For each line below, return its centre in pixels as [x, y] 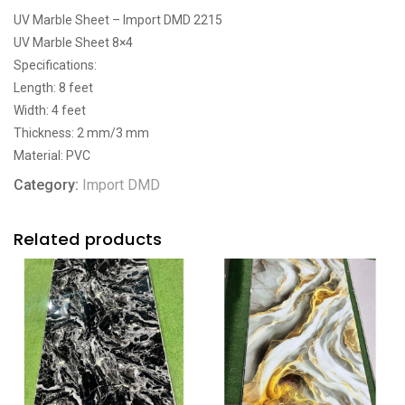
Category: [48, 184]
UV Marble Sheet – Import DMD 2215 [118, 19]
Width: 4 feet [50, 110]
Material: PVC [52, 155]
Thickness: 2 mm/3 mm [81, 132]
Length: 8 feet [53, 87]
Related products [88, 239]
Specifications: [55, 65]
